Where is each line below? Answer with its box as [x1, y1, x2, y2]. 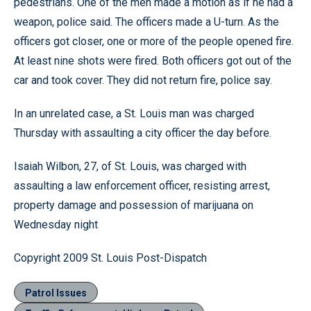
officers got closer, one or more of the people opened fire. [14, 35, 294, 48]
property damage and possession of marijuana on [14, 199, 253, 212]
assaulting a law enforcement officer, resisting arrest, [14, 179, 270, 192]
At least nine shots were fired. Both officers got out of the [14, 54, 292, 67]
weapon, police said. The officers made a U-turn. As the [14, 15, 279, 28]
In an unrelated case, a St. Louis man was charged [14, 107, 254, 120]
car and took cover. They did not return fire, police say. [14, 74, 272, 87]
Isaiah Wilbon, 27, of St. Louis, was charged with [14, 160, 246, 173]
